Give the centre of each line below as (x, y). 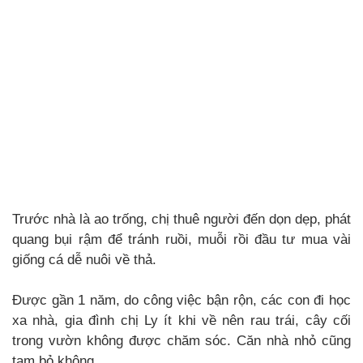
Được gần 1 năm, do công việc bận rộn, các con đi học (181, 300)
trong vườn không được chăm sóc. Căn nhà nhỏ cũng (181, 341)
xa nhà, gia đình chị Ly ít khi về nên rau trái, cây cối (181, 320)
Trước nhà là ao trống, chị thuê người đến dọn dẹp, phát (181, 219)
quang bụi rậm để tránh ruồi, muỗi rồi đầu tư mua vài (181, 239)
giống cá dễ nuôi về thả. (84, 260)
